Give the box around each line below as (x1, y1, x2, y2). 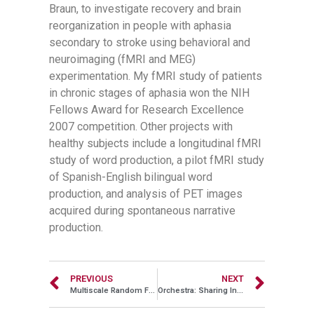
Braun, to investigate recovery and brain (49, 2, 241, 16)
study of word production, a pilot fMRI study (49, 153, 264, 168)
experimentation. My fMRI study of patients (49, 69, 262, 83)
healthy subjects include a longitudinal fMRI (49, 137, 261, 151)
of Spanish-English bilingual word (49, 170, 212, 184)
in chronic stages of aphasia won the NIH (49, 86, 250, 100)
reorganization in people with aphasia (49, 19, 231, 33)
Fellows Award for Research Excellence (49, 103, 244, 117)
